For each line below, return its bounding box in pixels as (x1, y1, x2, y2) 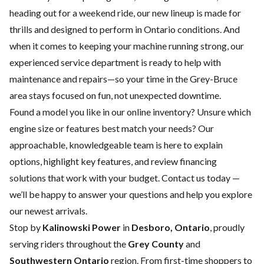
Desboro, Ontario (131, 222, 210, 233)
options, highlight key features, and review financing (9, 156, 217, 167)
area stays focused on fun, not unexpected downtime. (9, 90, 221, 101)
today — (205, 172, 240, 184)
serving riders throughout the (9, 238, 128, 250)
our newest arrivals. (9, 205, 87, 217)
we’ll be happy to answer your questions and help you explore (9, 189, 252, 200)
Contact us (161, 172, 205, 184)
